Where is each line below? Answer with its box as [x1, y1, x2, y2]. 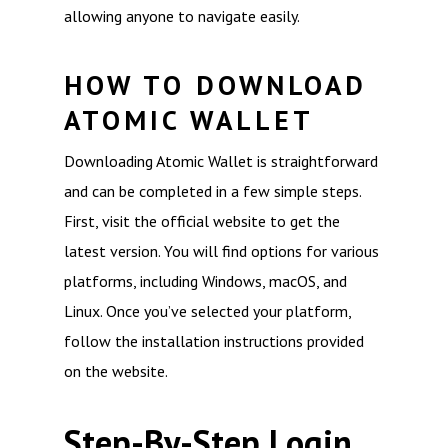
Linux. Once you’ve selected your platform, [64, 301, 351, 321]
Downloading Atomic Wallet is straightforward [64, 151, 378, 171]
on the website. [64, 361, 168, 381]
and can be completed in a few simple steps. [64, 181, 361, 201]
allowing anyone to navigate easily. [64, 6, 300, 26]
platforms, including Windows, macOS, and [64, 271, 347, 291]
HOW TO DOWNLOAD [64, 67, 367, 103]
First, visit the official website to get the [64, 211, 340, 231]
